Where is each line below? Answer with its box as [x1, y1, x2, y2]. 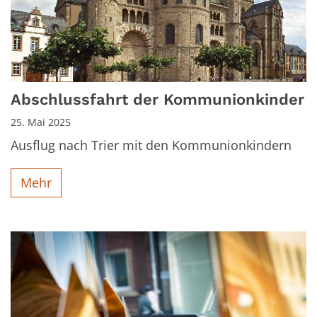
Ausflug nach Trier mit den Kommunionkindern [11, 136, 292, 154]
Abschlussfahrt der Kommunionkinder [11, 90, 304, 108]
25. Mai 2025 [11, 115, 71, 129]
